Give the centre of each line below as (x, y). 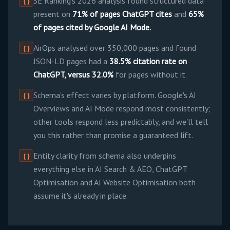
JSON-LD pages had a (72, 61)
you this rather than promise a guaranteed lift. (113, 135)
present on (53, 14)
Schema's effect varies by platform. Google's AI (115, 95)
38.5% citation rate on (148, 61)
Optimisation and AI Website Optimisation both (115, 182)
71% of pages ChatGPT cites (122, 14)
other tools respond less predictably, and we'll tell (121, 122)
